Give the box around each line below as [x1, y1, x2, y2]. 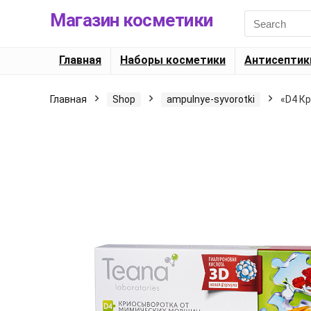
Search [243, 10, 276, 22]
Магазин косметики [50, 10, 213, 31]
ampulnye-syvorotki [167, 94, 255, 105]
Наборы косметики [120, 53, 226, 67]
